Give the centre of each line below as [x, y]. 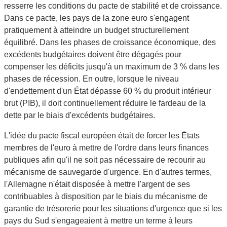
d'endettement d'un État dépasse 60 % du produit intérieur [107, 91]
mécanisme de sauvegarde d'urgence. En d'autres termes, [108, 172]
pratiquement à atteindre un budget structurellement [96, 30]
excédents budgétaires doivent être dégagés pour [93, 54]
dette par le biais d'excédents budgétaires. [80, 115]
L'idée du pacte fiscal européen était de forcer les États [102, 136]
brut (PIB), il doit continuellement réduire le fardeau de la [105, 103]
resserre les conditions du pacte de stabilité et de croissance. [113, 6]
